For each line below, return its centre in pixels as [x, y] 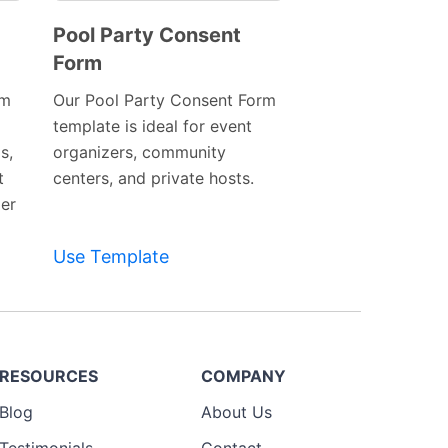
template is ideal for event [152, 126]
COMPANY [243, 376]
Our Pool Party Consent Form [164, 100]
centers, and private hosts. [153, 178]
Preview [145, 62]
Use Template [110, 257]
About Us [236, 412]
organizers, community [139, 152]
